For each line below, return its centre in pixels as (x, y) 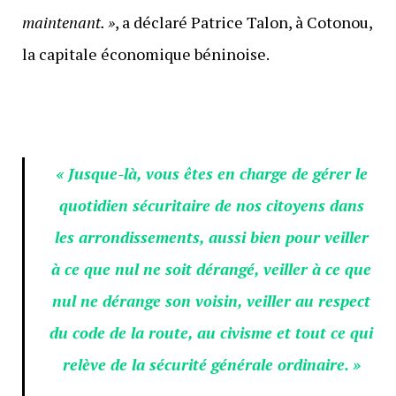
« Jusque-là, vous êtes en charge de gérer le (211, 173)
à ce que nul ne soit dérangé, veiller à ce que (211, 268)
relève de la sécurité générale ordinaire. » (211, 364)
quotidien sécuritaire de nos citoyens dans (211, 205)
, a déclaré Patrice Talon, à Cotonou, (243, 22)
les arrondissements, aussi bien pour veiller (211, 236)
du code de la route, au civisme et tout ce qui (211, 332)
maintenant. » (68, 22)
